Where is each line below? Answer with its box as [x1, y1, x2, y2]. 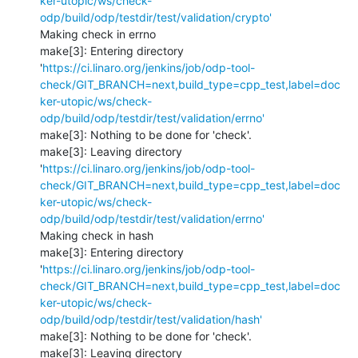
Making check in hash [40, 228, 153, 242]
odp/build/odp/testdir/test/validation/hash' [40, 312, 262, 326]
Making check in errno [40, 26, 156, 41]
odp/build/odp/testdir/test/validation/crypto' [40, 10, 272, 24]
